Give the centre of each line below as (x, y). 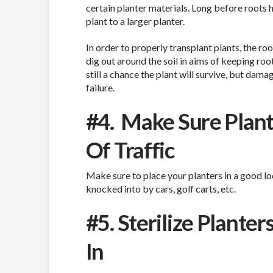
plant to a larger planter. (135, 21)
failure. (101, 88)
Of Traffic (130, 150)
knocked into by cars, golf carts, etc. (161, 189)
